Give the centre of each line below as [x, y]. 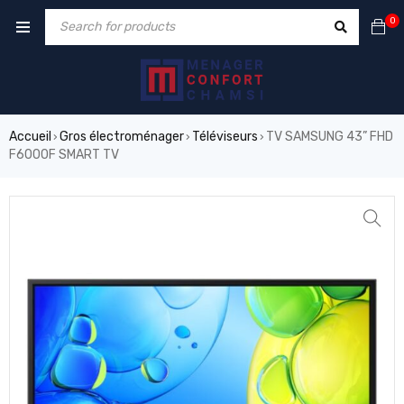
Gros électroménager [122, 137]
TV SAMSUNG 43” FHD [330, 137]
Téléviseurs [225, 137]
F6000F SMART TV [64, 155]
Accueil [30, 137]
